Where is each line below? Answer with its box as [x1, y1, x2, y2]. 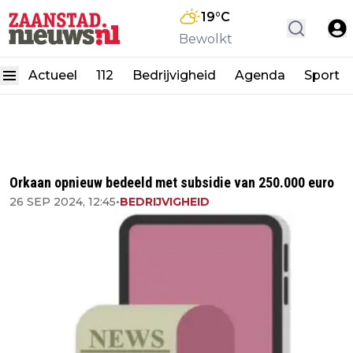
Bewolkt [179, 32, 232, 46]
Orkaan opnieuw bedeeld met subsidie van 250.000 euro [9, 174, 334, 191]
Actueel [28, 68, 77, 83]
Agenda [235, 68, 285, 83]
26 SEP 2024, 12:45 [9, 195, 116, 209]
